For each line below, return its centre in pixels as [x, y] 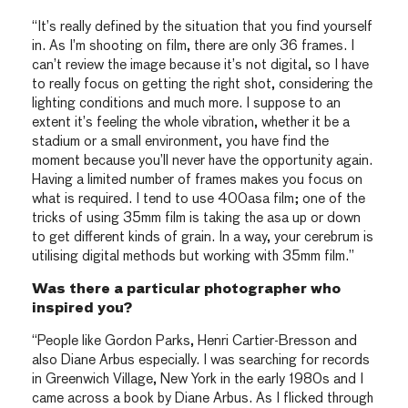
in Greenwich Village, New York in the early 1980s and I [198, 380]
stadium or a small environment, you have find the [180, 141]
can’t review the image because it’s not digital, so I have [200, 65]
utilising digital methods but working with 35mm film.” [193, 256]
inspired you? [82, 308]
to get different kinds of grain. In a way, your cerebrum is [203, 237]
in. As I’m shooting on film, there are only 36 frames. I [193, 46]
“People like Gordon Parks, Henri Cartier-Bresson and [194, 342]
